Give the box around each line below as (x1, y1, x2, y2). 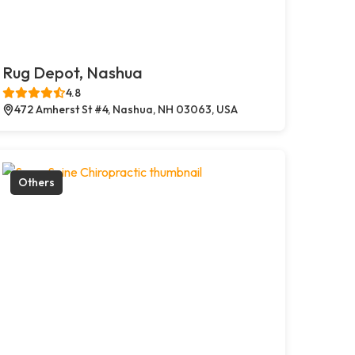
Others (17, 174, 55, 189)
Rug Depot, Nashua (2, 62, 143, 82)
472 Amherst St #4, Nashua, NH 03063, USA (13, 101, 238, 116)
